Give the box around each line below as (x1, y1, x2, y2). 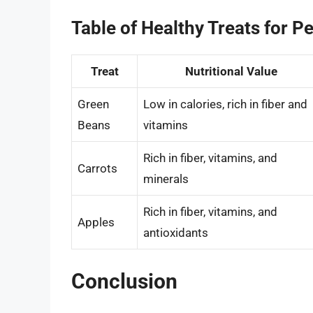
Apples (78, 214, 115, 229)
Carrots (78, 161, 117, 175)
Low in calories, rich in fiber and (143, 96, 307, 111)
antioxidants (143, 225, 208, 240)
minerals (143, 171, 189, 186)
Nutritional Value (185, 64, 277, 78)
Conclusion (71, 269, 177, 294)
